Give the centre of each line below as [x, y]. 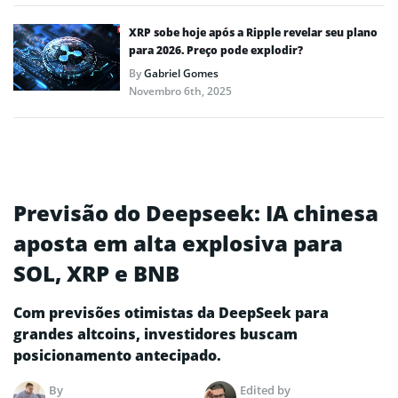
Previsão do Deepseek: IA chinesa [196, 212]
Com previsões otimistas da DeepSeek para [171, 312]
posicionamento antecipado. [117, 355]
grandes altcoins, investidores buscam [155, 334]
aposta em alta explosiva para [178, 243]
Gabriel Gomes [181, 73]
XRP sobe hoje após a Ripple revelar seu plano [253, 32]
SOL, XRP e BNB [96, 273]
